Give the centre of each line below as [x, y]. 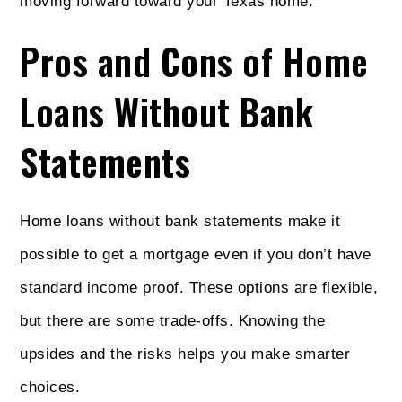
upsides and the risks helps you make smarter [185, 354]
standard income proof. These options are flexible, [199, 287]
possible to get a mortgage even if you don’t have [196, 254]
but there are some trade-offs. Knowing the [173, 320]
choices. [50, 387]
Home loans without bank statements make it [180, 221]
